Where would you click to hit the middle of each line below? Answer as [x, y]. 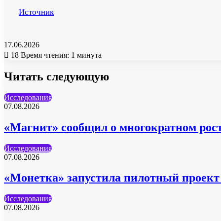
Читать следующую [56, 76]
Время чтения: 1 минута [61, 55]
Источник [36, 12]
